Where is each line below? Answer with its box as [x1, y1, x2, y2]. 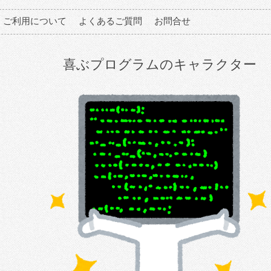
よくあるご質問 [79, 16, 142, 26]
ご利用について [3, 16, 67, 26]
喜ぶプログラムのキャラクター [63, 57, 256, 72]
